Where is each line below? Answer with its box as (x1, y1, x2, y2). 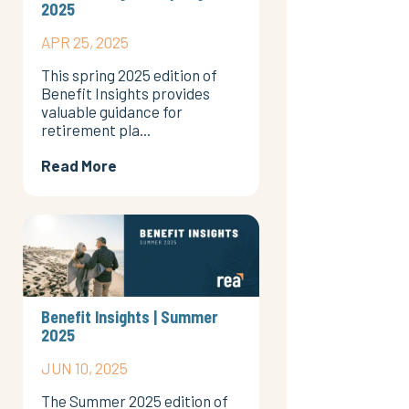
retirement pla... (40, 121, 151, 140)
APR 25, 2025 (40, 33, 129, 52)
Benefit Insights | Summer (40, 306, 218, 327)
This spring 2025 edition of (40, 66, 217, 85)
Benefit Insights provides (40, 84, 210, 103)
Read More (40, 156, 117, 175)
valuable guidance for (40, 102, 183, 121)
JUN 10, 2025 (40, 358, 128, 377)
